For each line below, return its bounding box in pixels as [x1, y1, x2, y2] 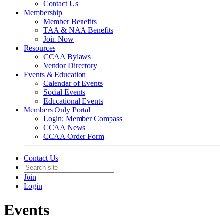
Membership [24, 8, 62, 17]
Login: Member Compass [43, 114, 122, 123]
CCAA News [43, 123, 85, 132]
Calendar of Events [43, 79, 103, 87]
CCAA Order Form [43, 132, 104, 140]
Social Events [43, 88, 85, 96]
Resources [24, 44, 55, 52]
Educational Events [43, 97, 103, 105]
